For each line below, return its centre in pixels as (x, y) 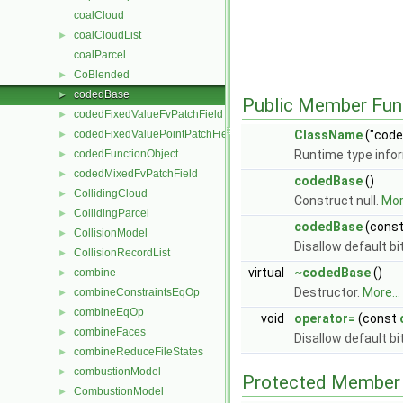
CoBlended (102, 75)
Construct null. (338, 201)
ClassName (328, 135)
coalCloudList (107, 35)
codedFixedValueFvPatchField (148, 114)
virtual (268, 273)
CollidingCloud (111, 193)
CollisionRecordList (122, 253)
